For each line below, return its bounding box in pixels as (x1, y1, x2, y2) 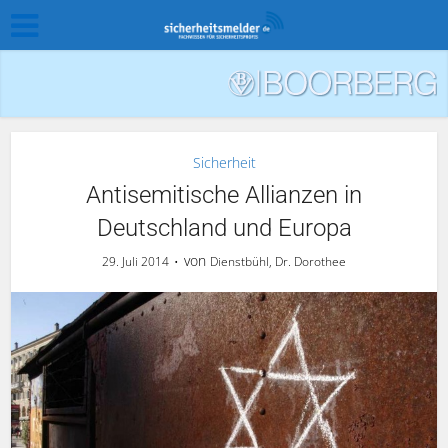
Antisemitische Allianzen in (86, 181, 362, 209)
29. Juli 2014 (102, 253, 169, 270)
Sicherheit (192, 153, 256, 172)
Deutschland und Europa (96, 214, 352, 242)
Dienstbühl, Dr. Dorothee (210, 253, 346, 270)
